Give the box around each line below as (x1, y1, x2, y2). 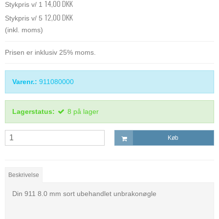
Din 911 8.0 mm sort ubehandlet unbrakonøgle (12, 190, 156, 198)
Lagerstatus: (12, 107, 55, 115)
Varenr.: (12, 77, 37, 86)
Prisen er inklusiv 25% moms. (5, 48, 96, 56)
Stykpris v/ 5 (5, 14, 44, 22)
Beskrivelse (8, 172, 40, 179)
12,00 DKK (44, 11, 73, 23)
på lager (73, 107, 99, 115)
